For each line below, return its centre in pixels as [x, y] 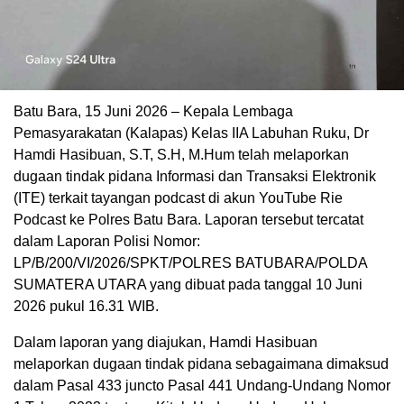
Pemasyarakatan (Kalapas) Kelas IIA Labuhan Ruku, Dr [191, 133]
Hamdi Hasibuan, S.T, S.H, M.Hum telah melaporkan [181, 154]
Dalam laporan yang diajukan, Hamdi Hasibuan [165, 342]
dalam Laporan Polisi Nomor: [107, 241]
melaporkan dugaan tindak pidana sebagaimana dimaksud [201, 363]
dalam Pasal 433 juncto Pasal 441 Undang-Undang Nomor [202, 385]
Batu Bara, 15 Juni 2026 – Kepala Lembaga [153, 111]
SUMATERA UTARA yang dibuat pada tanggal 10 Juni [188, 284]
